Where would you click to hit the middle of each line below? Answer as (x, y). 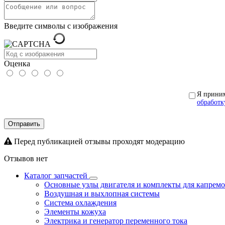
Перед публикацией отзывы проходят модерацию (98, 141)
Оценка (17, 63)
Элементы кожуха (75, 211)
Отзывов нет (26, 158)
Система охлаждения (80, 202)
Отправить (24, 124)
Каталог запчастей (57, 175)
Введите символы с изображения (61, 26)
